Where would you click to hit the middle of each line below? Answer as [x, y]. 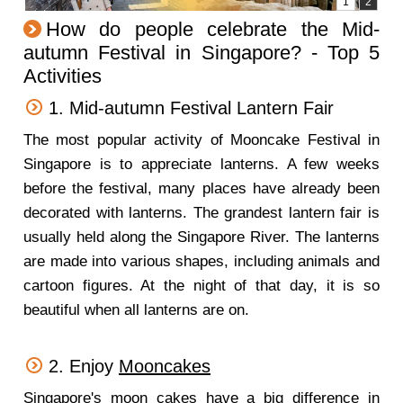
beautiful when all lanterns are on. [136, 310]
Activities [63, 76]
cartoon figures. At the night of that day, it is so [201, 286]
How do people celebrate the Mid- [213, 29]
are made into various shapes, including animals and [201, 261]
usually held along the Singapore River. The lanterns [201, 237]
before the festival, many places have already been [201, 188]
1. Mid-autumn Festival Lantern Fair [191, 108]
